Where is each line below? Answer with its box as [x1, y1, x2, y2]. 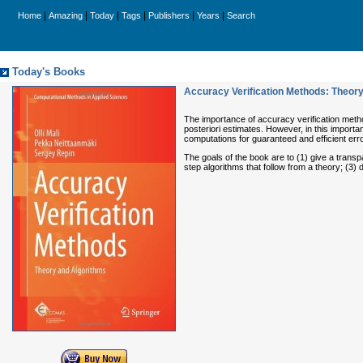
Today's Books [12, 66, 85, 78]
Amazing [49, 11, 83, 20]
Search [227, 11, 255, 20]
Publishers [148, 11, 190, 20]
